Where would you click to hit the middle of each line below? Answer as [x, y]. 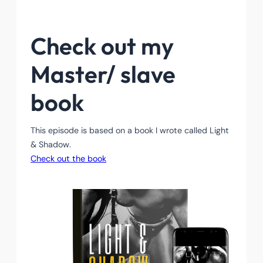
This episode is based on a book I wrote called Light [130, 131]
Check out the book [68, 159]
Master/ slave [103, 74]
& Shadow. [51, 145]
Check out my [102, 46]
